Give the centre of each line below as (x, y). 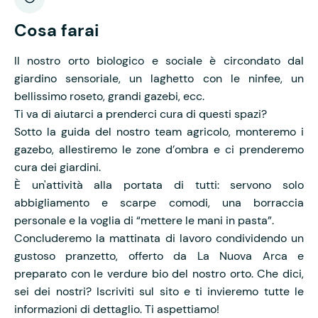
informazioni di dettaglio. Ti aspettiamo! (117, 309)
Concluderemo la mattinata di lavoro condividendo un (159, 238)
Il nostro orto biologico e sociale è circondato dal (159, 60)
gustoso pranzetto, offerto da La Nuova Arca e (159, 256)
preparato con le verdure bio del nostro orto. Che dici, (159, 273)
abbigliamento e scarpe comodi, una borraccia (159, 202)
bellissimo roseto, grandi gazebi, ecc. (109, 96)
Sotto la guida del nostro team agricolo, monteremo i (159, 131)
